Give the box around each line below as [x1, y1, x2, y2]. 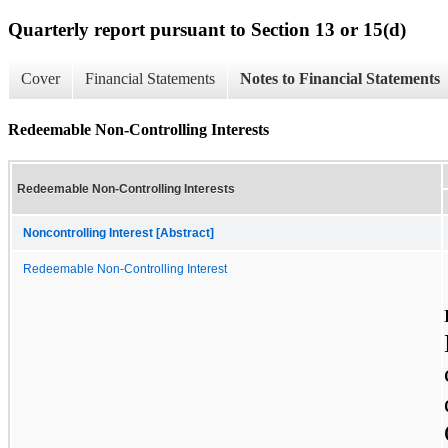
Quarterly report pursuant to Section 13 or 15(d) [8, 18, 406, 40]
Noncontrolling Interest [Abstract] [23, 226, 214, 239]
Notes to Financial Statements [240, 70, 440, 88]
